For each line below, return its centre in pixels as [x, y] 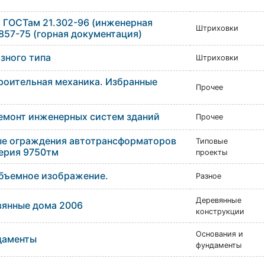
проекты [211, 152]
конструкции [220, 211]
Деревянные [218, 200]
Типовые [211, 141]
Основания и [219, 234]
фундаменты [219, 245]
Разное [208, 176]
